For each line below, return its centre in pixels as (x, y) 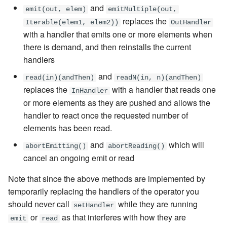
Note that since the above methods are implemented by (107, 179)
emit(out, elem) (56, 10)
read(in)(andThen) (60, 78)
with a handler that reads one (163, 90)
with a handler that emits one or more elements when (118, 34)
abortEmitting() (56, 146)
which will (185, 145)
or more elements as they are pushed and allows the (117, 103)
